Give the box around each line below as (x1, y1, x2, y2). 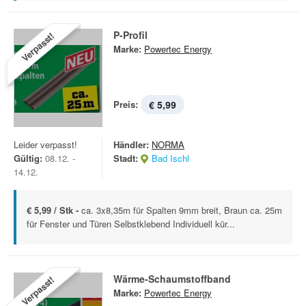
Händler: (113, 138, 149, 151)
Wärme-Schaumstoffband (113, 272, 231, 286)
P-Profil (113, 28, 148, 42)
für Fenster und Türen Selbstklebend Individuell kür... (27, 217, 235, 230)
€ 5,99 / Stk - (27, 204, 81, 217)
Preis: (113, 98, 138, 111)
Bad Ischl (152, 152, 189, 165)
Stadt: (113, 152, 138, 165)
